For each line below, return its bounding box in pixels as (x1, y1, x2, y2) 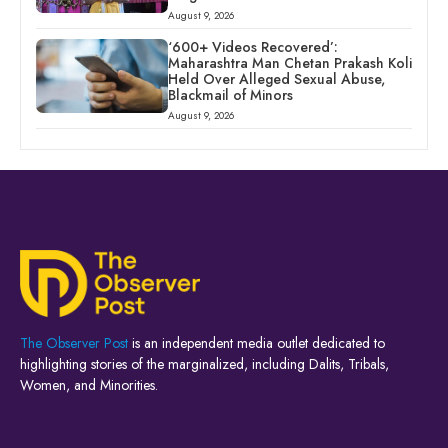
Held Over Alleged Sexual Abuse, (167, 69, 385, 90)
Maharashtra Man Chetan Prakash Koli (167, 53, 412, 74)
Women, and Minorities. (20, 375, 158, 395)
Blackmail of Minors (167, 85, 293, 106)
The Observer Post (20, 333, 128, 353)
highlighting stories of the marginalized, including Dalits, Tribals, (20, 354, 389, 374)
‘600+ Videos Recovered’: (167, 37, 338, 58)
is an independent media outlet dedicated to (128, 333, 385, 353)
